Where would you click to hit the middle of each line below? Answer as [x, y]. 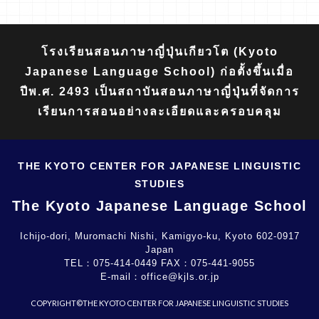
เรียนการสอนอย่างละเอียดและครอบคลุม [159, 112]
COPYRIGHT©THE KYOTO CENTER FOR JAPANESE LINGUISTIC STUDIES [159, 303]
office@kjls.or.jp [180, 277]
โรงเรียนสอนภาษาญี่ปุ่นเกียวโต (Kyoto [159, 52]
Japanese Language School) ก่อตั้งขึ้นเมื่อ [159, 72]
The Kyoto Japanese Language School [159, 206]
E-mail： [120, 277]
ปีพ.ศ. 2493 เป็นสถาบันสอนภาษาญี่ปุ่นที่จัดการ [159, 92]
